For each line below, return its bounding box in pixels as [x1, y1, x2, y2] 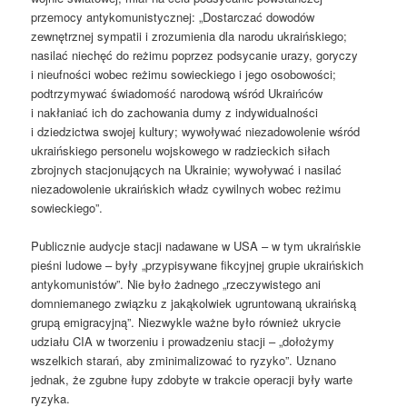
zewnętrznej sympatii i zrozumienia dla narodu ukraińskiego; [31, 27, 348, 45]
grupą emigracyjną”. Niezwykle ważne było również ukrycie [31, 313, 342, 332]
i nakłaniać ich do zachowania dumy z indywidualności [31, 104, 319, 122]
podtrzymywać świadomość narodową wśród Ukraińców [31, 84, 323, 103]
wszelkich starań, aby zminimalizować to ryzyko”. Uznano [31, 352, 337, 370]
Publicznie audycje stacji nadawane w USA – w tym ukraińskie [31, 237, 362, 255]
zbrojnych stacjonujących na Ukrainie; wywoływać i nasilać [31, 161, 342, 179]
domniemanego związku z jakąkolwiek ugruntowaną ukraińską [31, 294, 357, 313]
